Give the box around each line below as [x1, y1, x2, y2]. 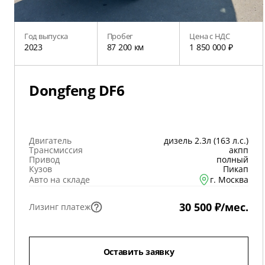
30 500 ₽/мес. [179, 200, 248, 214]
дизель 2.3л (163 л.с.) [164, 135, 248, 146]
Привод [29, 154, 60, 165]
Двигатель [29, 135, 72, 146]
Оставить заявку [103, 246, 174, 257]
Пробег [106, 31, 134, 41]
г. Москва [210, 174, 248, 185]
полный [216, 154, 248, 165]
